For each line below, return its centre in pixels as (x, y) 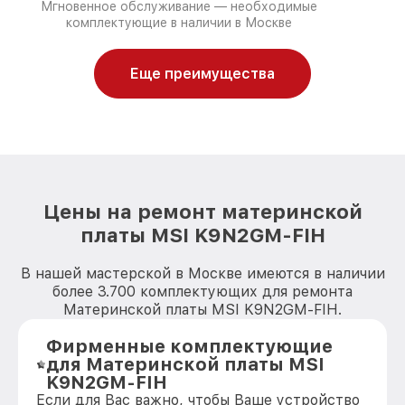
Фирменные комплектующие (190, 346)
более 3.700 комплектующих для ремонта (202, 292)
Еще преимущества (202, 74)
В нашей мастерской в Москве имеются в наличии (202, 273)
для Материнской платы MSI (186, 364)
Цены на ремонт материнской (202, 212)
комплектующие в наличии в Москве (179, 23)
